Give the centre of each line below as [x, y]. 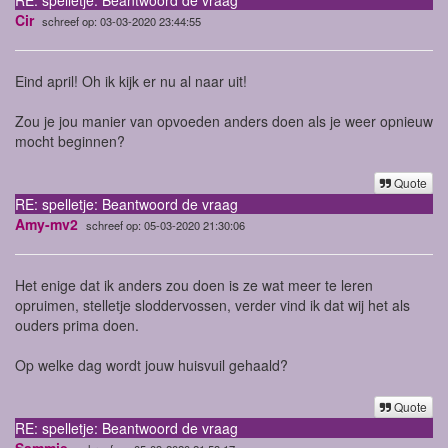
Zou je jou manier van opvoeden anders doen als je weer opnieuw [224, 120]
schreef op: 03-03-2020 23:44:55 [121, 20]
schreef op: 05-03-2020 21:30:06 [165, 224]
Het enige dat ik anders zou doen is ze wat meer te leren [194, 284]
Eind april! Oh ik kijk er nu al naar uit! [131, 80]
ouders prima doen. [77, 324]
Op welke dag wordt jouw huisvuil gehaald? [151, 364]
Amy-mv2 [46, 223]
